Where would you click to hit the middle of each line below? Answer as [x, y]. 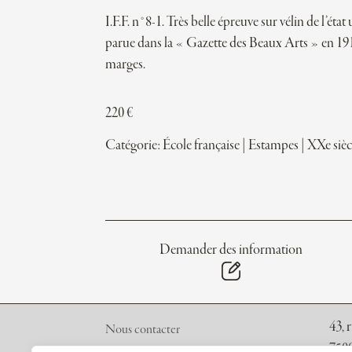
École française [202, 146]
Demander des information [231, 250]
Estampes [274, 146]
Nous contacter [143, 330]
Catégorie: [134, 146]
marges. [126, 64]
